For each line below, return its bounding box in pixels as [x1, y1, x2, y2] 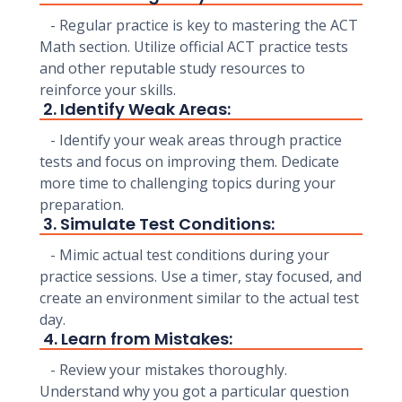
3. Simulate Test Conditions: [39, 213, 275, 235]
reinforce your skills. [39, 80, 176, 100]
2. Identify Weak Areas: [39, 98, 231, 120]
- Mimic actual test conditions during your [39, 245, 329, 265]
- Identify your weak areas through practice [39, 130, 342, 150]
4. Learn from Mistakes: [39, 328, 232, 350]
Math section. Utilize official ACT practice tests [39, 37, 348, 57]
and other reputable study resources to [39, 58, 305, 78]
